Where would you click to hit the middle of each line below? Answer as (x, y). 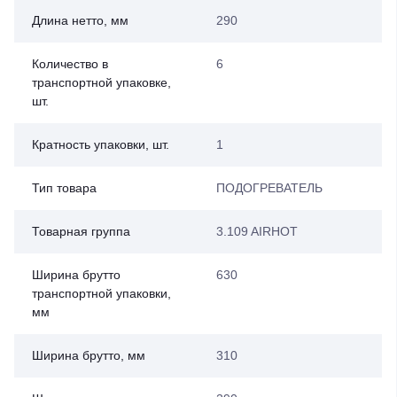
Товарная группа (81, 231)
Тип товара (64, 188)
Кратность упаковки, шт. (101, 144)
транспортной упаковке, (101, 82)
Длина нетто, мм (80, 20)
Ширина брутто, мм (89, 355)
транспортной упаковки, (101, 293)
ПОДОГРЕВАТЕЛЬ (269, 188)
